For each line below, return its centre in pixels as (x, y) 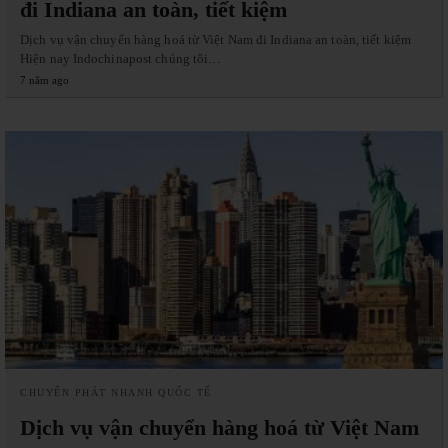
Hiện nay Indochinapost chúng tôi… (121, 58)
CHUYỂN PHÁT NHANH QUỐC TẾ (116, 392)
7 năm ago (44, 79)
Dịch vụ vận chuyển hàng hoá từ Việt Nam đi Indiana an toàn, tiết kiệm (215, 39)
